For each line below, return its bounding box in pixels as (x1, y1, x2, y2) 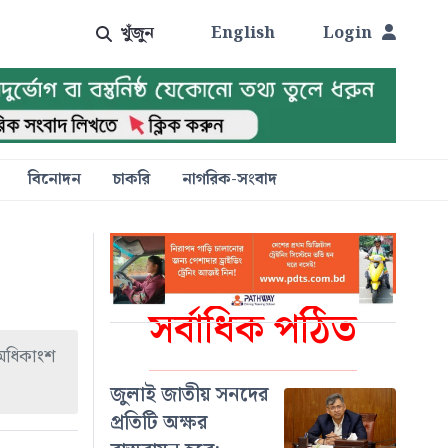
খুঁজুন (120, 21, 154, 46)
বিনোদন (27, 166, 81, 192)
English (211, 21, 275, 46)
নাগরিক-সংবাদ (181, 166, 277, 192)
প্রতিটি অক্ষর (110, 407, 208, 440)
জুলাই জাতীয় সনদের (110, 379, 269, 412)
